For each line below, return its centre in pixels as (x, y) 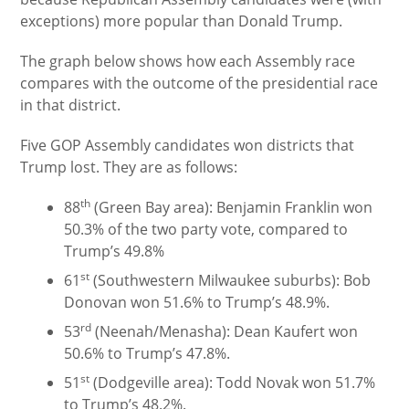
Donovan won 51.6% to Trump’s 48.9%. (197, 302)
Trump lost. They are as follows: (129, 167)
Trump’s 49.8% (115, 251)
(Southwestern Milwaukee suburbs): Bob (231, 280)
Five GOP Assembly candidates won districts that (188, 145)
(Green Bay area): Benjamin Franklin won (232, 207)
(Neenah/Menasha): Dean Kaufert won (225, 331)
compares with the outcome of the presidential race (199, 83)
